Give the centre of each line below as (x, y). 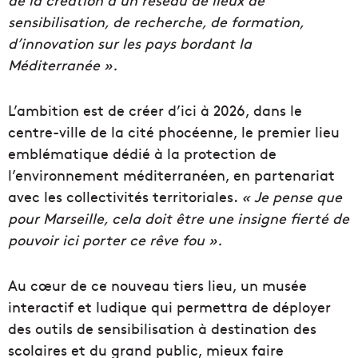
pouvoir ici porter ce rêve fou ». (115, 240)
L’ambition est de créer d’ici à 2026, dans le (155, 110)
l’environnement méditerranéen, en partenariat (171, 175)
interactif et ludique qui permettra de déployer (169, 307)
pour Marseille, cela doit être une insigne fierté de (179, 218)
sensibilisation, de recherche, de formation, (156, 22)
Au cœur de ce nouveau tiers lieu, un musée (157, 285)
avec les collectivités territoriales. (125, 197)
